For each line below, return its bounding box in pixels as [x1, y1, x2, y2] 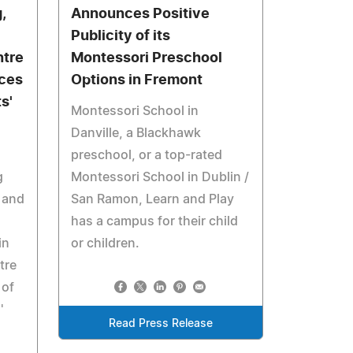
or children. [71, 237, 140, 250]
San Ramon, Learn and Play [71, 193, 235, 206]
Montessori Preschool [71, 51, 223, 65]
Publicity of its [71, 29, 171, 43]
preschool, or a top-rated [71, 149, 223, 162]
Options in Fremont [71, 73, 203, 87]
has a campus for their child [71, 215, 239, 228]
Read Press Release [109, 318, 214, 329]
